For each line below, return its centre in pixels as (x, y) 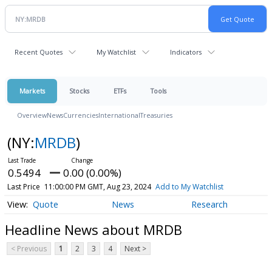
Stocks (79, 91)
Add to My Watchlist (189, 187)
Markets (32, 91)
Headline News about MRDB (93, 229)
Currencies (81, 115)
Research (209, 205)
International (119, 115)
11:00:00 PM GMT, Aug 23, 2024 (97, 187)
